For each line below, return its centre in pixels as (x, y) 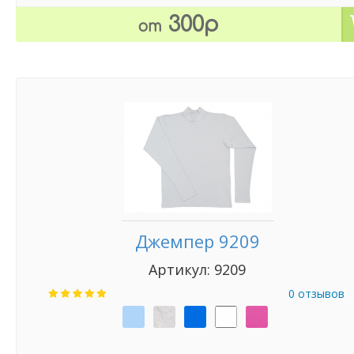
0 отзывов (316, 294)
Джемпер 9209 (198, 241)
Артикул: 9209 (198, 269)
